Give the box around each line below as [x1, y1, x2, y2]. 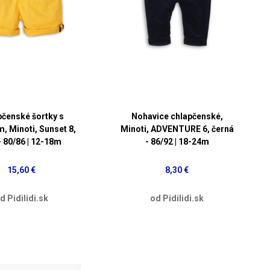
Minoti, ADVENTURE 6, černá [120, 124, 234, 134]
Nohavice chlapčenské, [131, 111, 223, 121]
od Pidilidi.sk [150, 193, 204, 203]
